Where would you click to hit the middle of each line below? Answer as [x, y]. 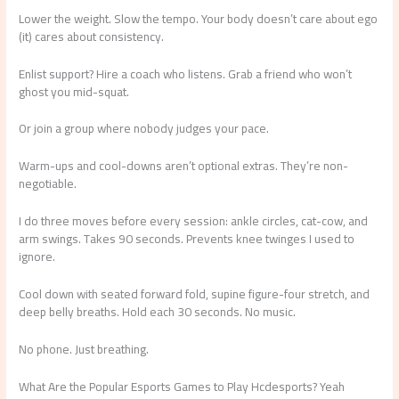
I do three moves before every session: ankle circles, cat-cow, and [194, 221]
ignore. [37, 257]
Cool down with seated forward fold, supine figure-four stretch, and [195, 294]
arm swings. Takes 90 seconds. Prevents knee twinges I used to [187, 239]
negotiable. [48, 184]
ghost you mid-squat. [74, 91]
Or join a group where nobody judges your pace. [144, 129]
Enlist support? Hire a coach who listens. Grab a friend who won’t [186, 73]
